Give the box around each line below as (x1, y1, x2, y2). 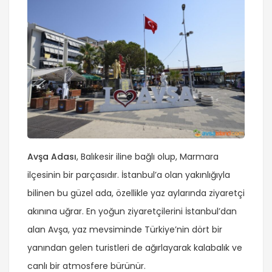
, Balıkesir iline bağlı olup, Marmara (76, 151, 219, 163)
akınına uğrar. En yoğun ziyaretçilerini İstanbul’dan (27, 205, 237, 218)
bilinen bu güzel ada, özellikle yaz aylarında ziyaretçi (27, 187, 245, 200)
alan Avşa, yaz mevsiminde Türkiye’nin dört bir (27, 223, 222, 236)
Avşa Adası (27, 151, 76, 163)
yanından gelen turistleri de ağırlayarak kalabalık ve (27, 242, 242, 254)
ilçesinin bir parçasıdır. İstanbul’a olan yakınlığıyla (27, 169, 230, 182)
